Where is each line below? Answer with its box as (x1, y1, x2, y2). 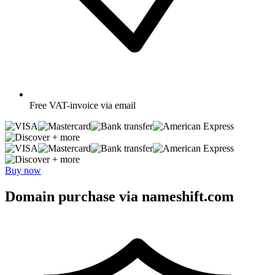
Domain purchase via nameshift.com (5, 188, 234, 204)
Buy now (5, 165, 41, 176)
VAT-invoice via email (49, 99, 136, 110)
